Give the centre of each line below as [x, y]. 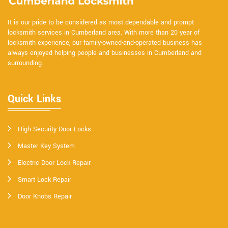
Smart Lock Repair [45, 179]
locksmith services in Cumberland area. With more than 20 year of [104, 32]
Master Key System [46, 146]
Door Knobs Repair [45, 196]
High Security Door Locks [54, 129]
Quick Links [34, 99]
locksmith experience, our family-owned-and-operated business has [105, 42]
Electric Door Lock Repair [54, 163]
